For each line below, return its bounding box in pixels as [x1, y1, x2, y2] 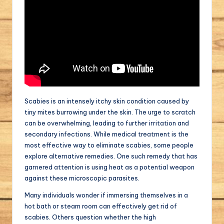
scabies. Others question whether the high [24, 212, 156, 221]
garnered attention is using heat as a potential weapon [24, 162, 194, 171]
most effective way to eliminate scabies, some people [24, 140, 193, 149]
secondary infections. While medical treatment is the [24, 129, 188, 138]
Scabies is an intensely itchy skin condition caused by [24, 96, 189, 105]
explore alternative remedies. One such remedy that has [24, 151, 197, 160]
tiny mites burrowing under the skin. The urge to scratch [24, 107, 195, 116]
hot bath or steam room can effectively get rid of [24, 201, 177, 210]
